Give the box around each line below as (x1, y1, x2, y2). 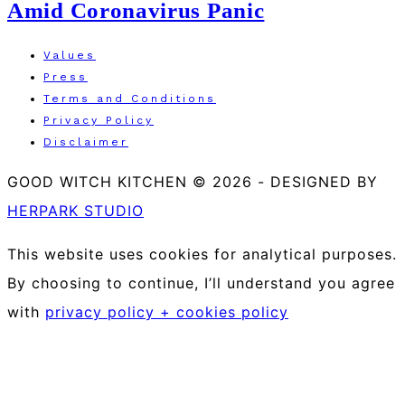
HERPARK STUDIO (7, 202, 144, 221)
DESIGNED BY (265, 173, 378, 192)
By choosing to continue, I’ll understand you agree (7, 274, 395, 293)
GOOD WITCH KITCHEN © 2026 (7, 173, 258, 192)
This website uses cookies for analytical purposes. (7, 245, 397, 264)
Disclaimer (43, 136, 128, 149)
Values (43, 49, 96, 62)
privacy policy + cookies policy (45, 303, 288, 322)
